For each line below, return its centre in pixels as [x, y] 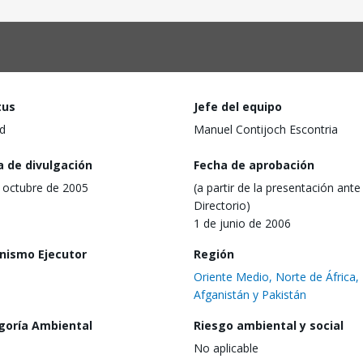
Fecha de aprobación [254, 164]
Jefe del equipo [238, 107]
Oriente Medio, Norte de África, [276, 276]
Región [214, 254]
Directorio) [222, 205]
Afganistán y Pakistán [250, 294]
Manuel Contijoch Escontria [266, 129]
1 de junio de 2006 [242, 223]
